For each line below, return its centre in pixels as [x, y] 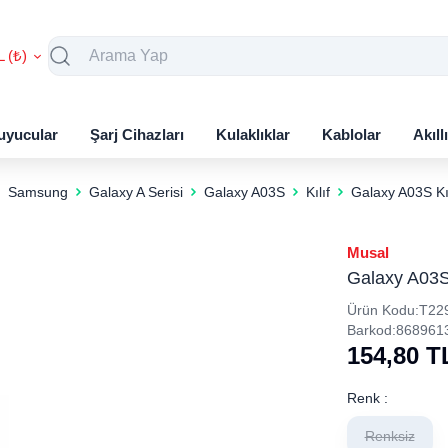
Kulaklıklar [253, 134]
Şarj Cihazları [137, 134]
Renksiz [389, 436]
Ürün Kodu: [382, 310]
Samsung [37, 192]
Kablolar [351, 134]
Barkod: [371, 330]
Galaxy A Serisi [135, 192]
